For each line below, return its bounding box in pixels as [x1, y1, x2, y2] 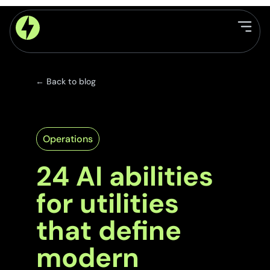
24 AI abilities [36, 159, 213, 195]
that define [36, 213, 181, 249]
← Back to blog [35, 76, 96, 87]
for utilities [36, 186, 179, 222]
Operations [42, 133, 93, 146]
